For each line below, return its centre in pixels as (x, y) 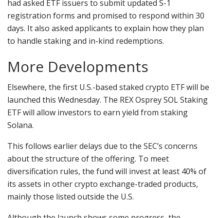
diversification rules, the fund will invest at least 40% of (107, 172)
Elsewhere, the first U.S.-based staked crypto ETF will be (108, 87)
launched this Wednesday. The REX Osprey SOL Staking (108, 100)
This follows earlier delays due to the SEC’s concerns (102, 146)
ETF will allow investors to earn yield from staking (98, 113)
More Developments (78, 67)
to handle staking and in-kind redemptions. (86, 41)
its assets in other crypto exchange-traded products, (103, 184)
